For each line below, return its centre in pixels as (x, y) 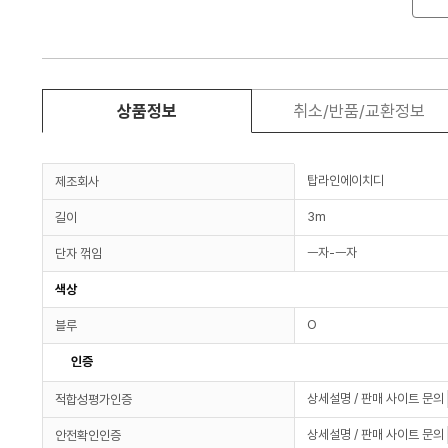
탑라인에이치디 (345, 180)
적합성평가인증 (93, 399)
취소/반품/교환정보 (358, 110)
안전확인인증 (88, 435)
